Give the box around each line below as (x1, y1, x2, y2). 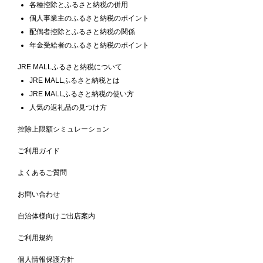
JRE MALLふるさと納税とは (29, 76, 120, 85)
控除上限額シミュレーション (18, 124, 109, 133)
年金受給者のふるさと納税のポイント (29, 41, 149, 49)
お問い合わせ (18, 190, 60, 198)
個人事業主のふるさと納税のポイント (29, 14, 149, 22)
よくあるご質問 (18, 168, 67, 177)
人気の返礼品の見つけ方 (29, 103, 107, 112)
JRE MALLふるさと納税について (18, 62, 122, 71)
